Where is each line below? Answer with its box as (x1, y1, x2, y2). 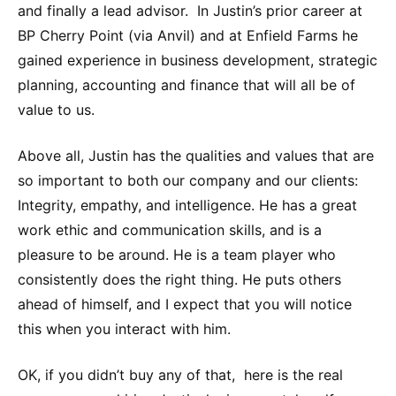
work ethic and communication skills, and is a (18, 220, 322, 239)
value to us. (18, 100, 95, 118)
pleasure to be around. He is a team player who (18, 245, 336, 263)
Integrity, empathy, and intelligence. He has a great (18, 195, 357, 214)
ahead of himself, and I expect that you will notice (18, 294, 352, 313)
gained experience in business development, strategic (18, 50, 377, 69)
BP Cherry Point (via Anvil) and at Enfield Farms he (18, 26, 358, 44)
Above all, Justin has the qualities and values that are (18, 146, 374, 164)
